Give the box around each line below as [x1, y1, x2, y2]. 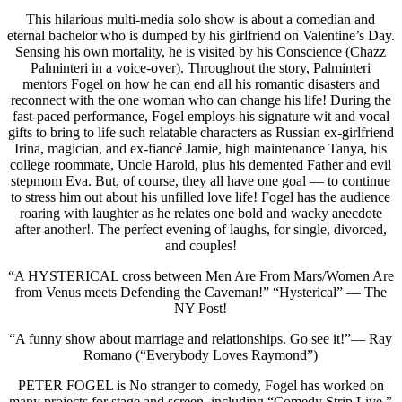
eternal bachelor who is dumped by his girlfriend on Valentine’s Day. [7, 28, 395, 44]
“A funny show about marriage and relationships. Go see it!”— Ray [9, 331, 393, 347]
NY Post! [174, 301, 228, 317]
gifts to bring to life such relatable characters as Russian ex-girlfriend [8, 125, 394, 141]
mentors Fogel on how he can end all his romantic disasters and [22, 76, 380, 92]
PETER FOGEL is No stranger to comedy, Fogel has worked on [18, 378, 384, 394]
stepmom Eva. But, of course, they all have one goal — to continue [11, 173, 391, 189]
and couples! [165, 238, 237, 254]
